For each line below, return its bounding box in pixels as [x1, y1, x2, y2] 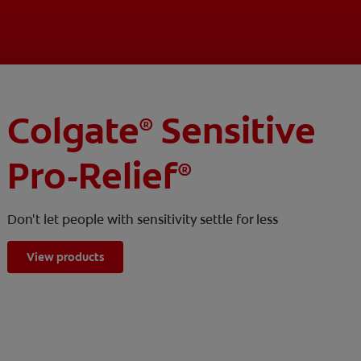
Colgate [7, 107, 140, 156]
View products [27, 250, 105, 265]
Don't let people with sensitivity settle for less [7, 211, 279, 229]
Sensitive [153, 107, 317, 156]
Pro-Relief [7, 152, 179, 201]
